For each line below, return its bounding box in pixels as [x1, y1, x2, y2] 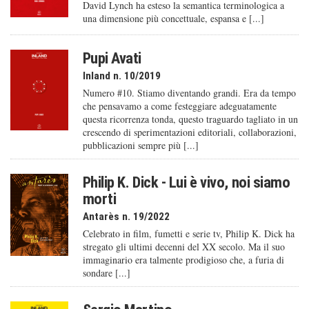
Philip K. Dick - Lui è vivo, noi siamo [82, 173, 290, 192]
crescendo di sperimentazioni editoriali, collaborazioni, [82, 126, 297, 139]
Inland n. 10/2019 [82, 70, 161, 83]
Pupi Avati [82, 49, 142, 68]
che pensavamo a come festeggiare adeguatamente [82, 99, 277, 113]
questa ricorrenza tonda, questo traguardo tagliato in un [82, 112, 298, 126]
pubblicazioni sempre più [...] [82, 139, 199, 152]
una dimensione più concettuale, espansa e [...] [82, 11, 264, 25]
